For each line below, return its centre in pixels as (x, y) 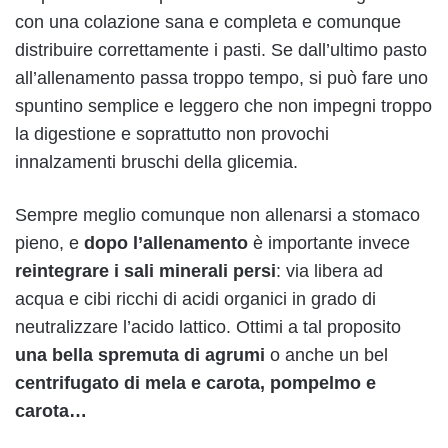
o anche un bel (326, 354)
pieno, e (49, 242)
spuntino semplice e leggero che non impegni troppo (223, 105)
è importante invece (329, 242)
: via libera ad (329, 270)
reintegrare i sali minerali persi (145, 270)
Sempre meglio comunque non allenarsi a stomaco (217, 214)
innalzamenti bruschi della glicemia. (156, 161)
